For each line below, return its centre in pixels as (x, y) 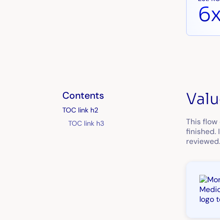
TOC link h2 (80, 110)
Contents (83, 96)
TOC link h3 (86, 123)
